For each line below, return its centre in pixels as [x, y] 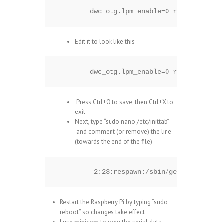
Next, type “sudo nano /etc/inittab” [122, 122]
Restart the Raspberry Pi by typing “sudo [113, 202]
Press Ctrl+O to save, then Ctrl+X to [124, 102]
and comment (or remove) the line [123, 132]
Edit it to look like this [105, 42]
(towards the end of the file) [113, 142]
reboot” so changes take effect [102, 212]
